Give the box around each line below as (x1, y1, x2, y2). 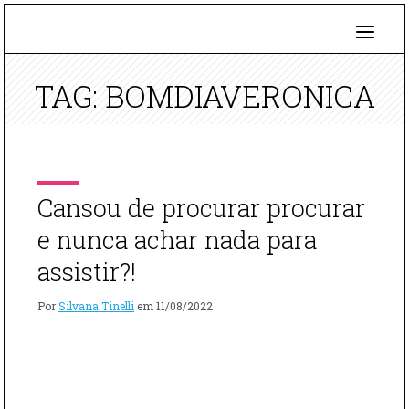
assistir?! (37, 256, 136, 288)
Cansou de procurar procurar (37, 192, 365, 224)
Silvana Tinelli (58, 298, 134, 313)
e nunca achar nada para (37, 224, 317, 256)
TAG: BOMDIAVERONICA (34, 76, 375, 116)
